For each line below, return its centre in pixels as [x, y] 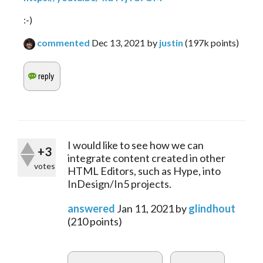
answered [91, 208]
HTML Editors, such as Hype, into [144, 171]
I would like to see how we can [136, 145]
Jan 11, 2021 [145, 208]
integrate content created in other [146, 158]
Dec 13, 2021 [118, 43]
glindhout [212, 208]
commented [63, 43]
